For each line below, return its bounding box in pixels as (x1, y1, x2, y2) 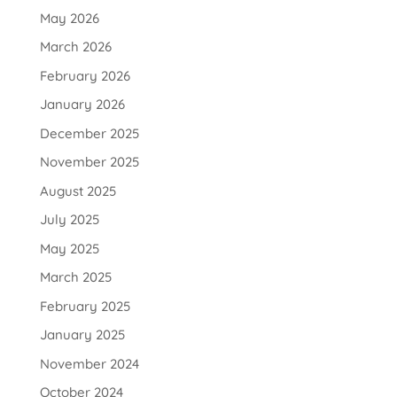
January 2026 (39, 96, 125, 113)
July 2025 (39, 211, 99, 229)
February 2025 (39, 297, 130, 315)
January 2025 (39, 326, 125, 344)
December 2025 (39, 124, 139, 142)
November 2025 (39, 153, 139, 171)
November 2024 (39, 354, 139, 372)
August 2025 (39, 182, 116, 199)
